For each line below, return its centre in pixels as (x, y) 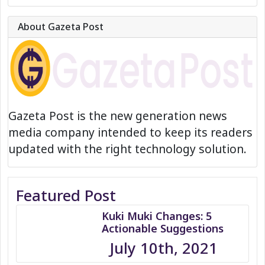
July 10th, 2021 (163, 248)
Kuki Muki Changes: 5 (156, 216)
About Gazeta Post (61, 26)
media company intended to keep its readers (130, 132)
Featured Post (66, 195)
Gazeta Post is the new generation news (118, 115)
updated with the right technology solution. (127, 148)
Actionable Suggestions (162, 228)
